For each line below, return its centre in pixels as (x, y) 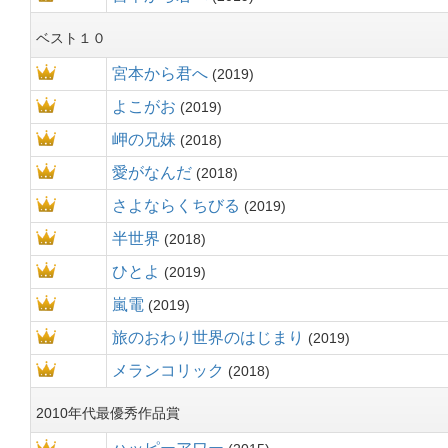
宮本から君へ (160, 73)
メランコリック (168, 370)
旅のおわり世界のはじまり (208, 337)
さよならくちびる (176, 205)
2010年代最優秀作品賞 (108, 413)
